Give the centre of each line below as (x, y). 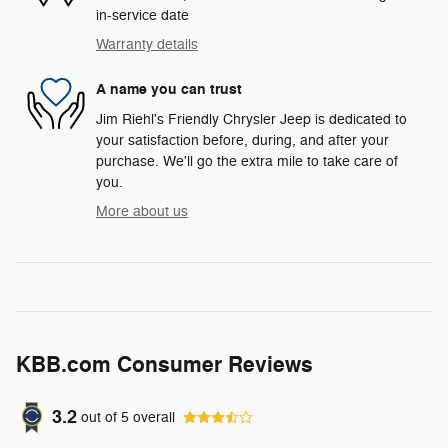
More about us (142, 211)
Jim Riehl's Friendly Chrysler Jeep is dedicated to (251, 119)
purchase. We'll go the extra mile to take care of (247, 161)
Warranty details (147, 44)
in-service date (142, 15)
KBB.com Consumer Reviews (164, 364)
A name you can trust (169, 90)
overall (152, 418)
